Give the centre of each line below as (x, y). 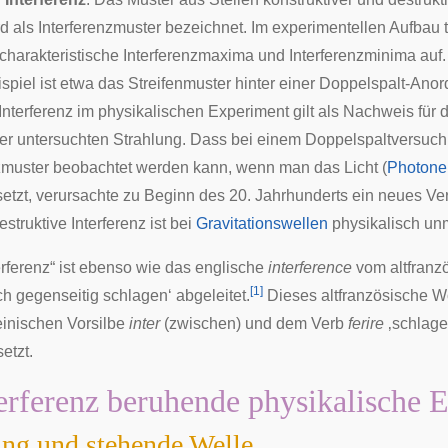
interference (310, 267)
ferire (366, 323)
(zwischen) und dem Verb (254, 323)
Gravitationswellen (262, 223)
